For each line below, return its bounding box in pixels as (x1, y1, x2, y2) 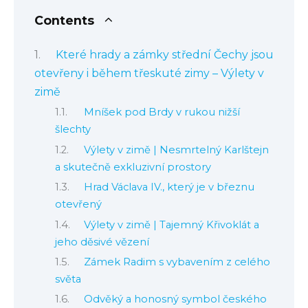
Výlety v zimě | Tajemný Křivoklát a (83, 218, 259, 231)
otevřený (55, 198, 102, 211)
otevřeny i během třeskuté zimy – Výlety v (34, 66, 264, 80)
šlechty (55, 123, 91, 136)
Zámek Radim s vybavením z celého (83, 255, 270, 268)
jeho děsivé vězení (55, 235, 149, 248)
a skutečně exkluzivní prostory (55, 160, 211, 173)
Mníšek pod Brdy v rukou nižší (83, 106, 240, 119)
